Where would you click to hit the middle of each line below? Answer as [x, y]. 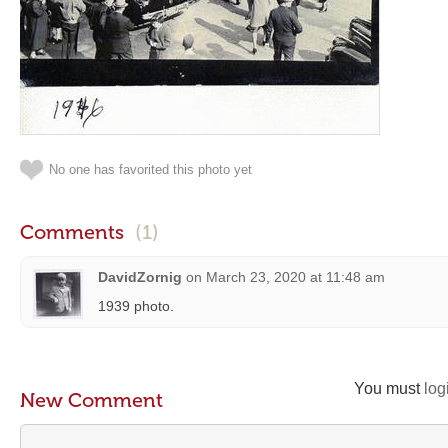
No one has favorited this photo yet [150, 169]
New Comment [91, 400]
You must [389, 388]
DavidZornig [140, 277]
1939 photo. [136, 306]
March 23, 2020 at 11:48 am [295, 277]
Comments [74, 232]
